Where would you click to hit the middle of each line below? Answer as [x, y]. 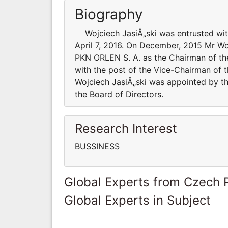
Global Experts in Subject [137, 200]
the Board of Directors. [119, 94]
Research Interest [126, 128]
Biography [109, 14]
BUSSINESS [97, 146]
